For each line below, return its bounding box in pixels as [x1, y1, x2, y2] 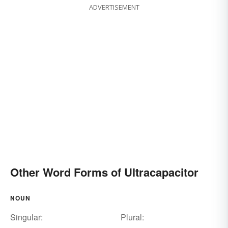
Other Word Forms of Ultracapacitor [10, 164, 198, 181]
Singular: [10, 211, 43, 223]
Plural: [120, 211, 144, 223]
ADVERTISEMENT [89, 3, 139, 12]
